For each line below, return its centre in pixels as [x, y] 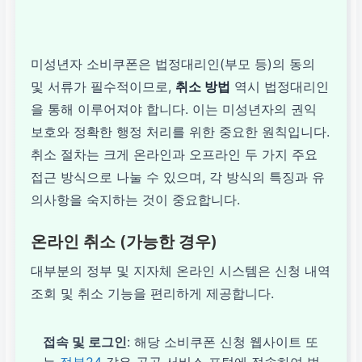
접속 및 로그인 [85, 341]
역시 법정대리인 [280, 86]
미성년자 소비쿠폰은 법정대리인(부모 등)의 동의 [173, 63]
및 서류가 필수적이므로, [103, 86]
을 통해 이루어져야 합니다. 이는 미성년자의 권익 [174, 109]
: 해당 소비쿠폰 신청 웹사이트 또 [223, 341]
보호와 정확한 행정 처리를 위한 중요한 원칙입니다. [181, 131]
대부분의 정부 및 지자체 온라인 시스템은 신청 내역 [181, 270]
